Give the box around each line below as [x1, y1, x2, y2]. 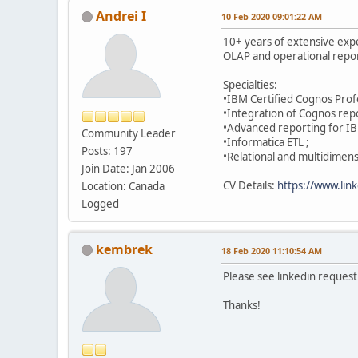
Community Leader [82, 125, 176, 141]
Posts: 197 [82, 143, 133, 158]
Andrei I [96, 6, 146, 25]
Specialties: [223, 77, 277, 92]
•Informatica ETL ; [223, 134, 309, 149]
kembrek [96, 240, 153, 258]
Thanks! [223, 297, 261, 312]
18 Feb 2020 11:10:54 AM [221, 244, 322, 257]
